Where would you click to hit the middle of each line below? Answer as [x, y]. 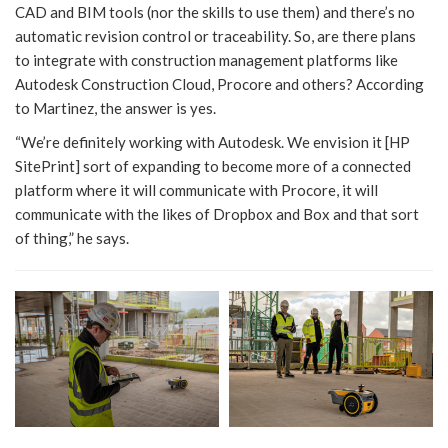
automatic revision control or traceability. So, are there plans [215, 36]
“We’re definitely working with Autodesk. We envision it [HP [212, 142]
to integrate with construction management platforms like [206, 60]
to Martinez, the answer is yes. [115, 108]
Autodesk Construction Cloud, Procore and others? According [219, 84]
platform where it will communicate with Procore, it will [196, 190]
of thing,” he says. [72, 238]
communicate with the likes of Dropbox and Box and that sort [217, 214]
